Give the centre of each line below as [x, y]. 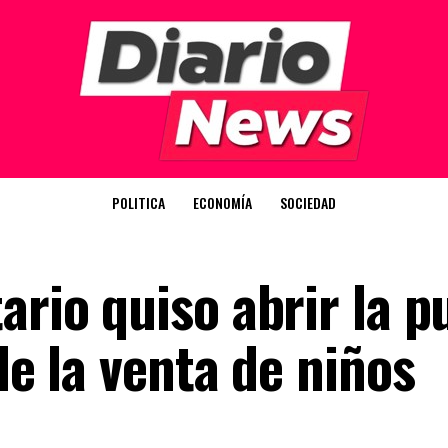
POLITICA [138, 202]
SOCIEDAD [308, 202]
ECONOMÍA [222, 202]
